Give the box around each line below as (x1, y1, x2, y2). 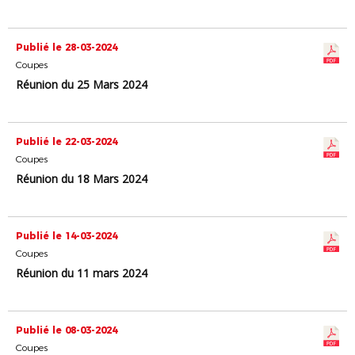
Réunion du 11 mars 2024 (16, 265, 147, 281)
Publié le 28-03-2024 (16, 41, 117, 53)
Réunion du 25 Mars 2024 (16, 77, 147, 92)
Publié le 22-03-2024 (16, 136, 117, 147)
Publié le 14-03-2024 (16, 230, 117, 242)
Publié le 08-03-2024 (16, 324, 117, 336)
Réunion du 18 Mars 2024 (16, 171, 147, 186)
